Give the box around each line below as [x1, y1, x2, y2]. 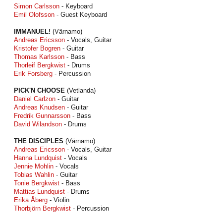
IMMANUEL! [14, 28, 51, 35]
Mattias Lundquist [14, 188, 65, 195]
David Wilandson [14, 120, 62, 128]
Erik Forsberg [14, 70, 53, 77]
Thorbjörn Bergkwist [14, 205, 71, 212]
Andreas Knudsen [14, 104, 65, 111]
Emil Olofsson [14, 11, 55, 18]
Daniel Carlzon [14, 95, 55, 103]
